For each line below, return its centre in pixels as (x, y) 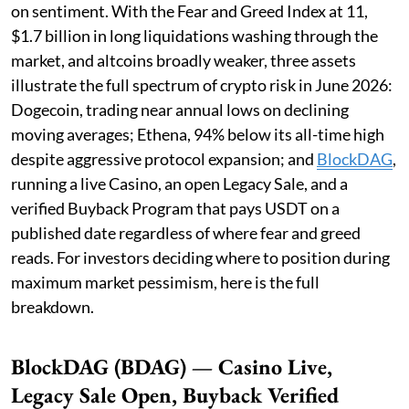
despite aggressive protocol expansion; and (164, 158)
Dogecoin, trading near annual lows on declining (180, 109)
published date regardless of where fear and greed (186, 232)
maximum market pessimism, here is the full (165, 282)
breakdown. (52, 306)
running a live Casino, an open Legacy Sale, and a (179, 183)
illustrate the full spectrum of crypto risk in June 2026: (202, 84)
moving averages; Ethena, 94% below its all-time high (198, 134)
